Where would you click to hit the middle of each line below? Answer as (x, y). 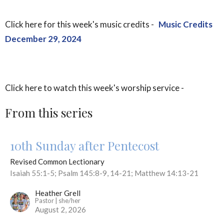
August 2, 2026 (60, 209)
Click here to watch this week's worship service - (94, 88)
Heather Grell (58, 193)
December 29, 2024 (43, 39)
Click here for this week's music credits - (82, 24)
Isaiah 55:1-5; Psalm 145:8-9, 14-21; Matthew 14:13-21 (104, 173)
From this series (49, 113)
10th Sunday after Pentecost (84, 145)
